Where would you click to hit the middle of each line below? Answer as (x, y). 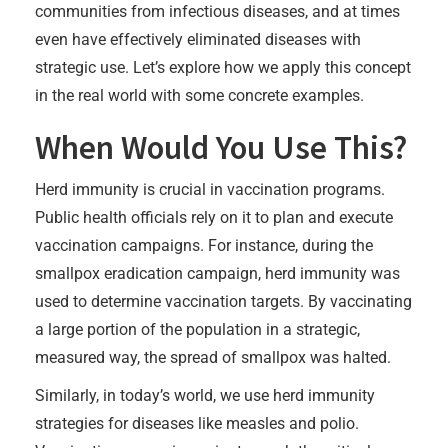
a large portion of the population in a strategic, (197, 329)
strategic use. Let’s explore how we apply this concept (223, 67)
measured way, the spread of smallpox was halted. (213, 357)
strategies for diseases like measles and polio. (197, 423)
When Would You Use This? (221, 147)
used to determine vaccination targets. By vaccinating (223, 301)
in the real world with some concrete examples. (199, 95)
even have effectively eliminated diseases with (198, 39)
